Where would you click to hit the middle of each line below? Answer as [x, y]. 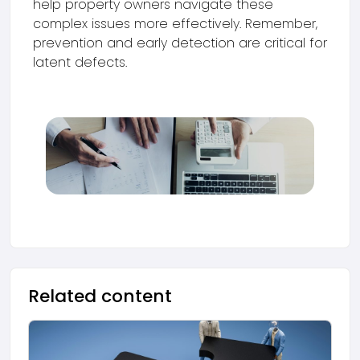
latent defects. [80, 62]
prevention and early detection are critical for [180, 43]
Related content [100, 296]
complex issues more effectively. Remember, [175, 24]
